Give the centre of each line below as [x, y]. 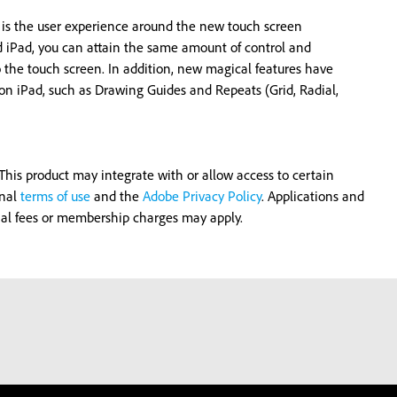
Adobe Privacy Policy [202, 196]
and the [117, 196]
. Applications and [313, 196]
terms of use [55, 196]
